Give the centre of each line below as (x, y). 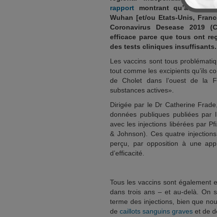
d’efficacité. (127, 153)
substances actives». (142, 90)
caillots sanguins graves (156, 211)
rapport (122, 8)
